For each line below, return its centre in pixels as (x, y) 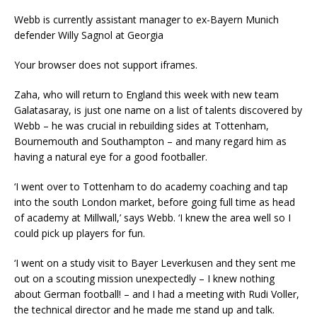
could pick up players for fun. (80, 234)
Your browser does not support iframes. (106, 65)
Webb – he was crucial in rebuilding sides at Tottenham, (142, 126)
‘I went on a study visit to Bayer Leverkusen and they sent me (155, 263)
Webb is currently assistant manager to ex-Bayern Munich (146, 20)
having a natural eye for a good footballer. (111, 157)
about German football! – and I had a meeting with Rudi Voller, (157, 294)
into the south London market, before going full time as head (155, 202)
